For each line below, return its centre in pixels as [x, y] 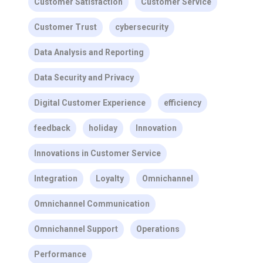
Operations [158, 229]
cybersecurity [141, 27]
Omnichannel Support [76, 229]
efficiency [182, 103]
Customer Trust [65, 27]
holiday [103, 128]
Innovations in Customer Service [97, 153]
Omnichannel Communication [92, 204]
